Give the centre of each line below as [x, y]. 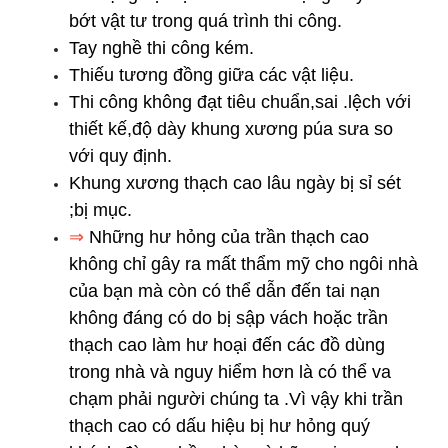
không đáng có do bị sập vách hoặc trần [228, 317]
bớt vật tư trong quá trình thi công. [205, 20]
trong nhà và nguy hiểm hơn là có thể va [230, 371]
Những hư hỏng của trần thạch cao [226, 236]
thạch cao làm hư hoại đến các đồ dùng [227, 344]
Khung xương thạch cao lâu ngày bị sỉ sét [235, 182]
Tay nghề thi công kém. [161, 47]
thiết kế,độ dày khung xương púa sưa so [231, 128]
